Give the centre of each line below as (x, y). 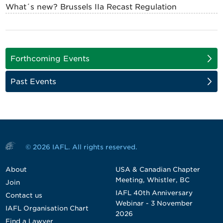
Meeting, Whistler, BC (152, 180)
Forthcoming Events (50, 59)
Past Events (34, 82)
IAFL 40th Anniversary (154, 193)
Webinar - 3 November (154, 203)
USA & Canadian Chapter (158, 169)
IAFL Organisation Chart (47, 208)
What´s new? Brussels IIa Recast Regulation (91, 7)
